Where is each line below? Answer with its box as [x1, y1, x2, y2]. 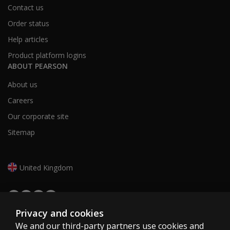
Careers [8, 95, 33, 106]
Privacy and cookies [15, 207, 104, 219]
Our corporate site [8, 111, 69, 122]
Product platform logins [8, 50, 86, 61]
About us [8, 80, 37, 90]
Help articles [8, 34, 48, 45]
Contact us [8, 3, 44, 13]
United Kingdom [20, 163, 73, 173]
